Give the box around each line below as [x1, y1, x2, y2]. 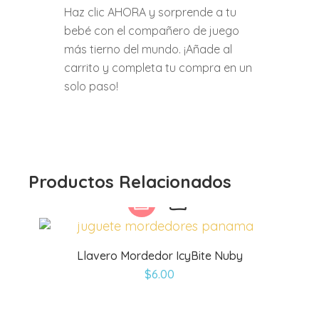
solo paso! [64, 79, 118, 93]
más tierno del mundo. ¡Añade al [64, 42, 232, 56]
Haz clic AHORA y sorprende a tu [64, 5, 236, 19]
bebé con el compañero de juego [64, 23, 239, 38]
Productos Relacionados [28, 171, 231, 192]
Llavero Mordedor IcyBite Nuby [76, 249, 243, 263]
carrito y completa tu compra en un [64, 61, 252, 75]
